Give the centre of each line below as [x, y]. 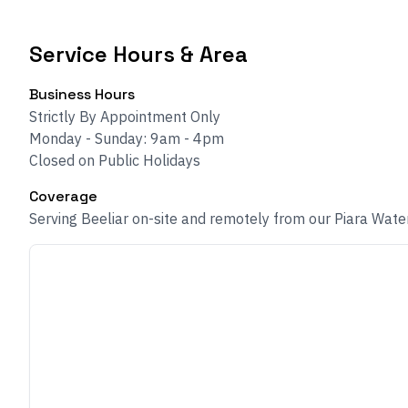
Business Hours [82, 94]
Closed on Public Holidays [115, 160]
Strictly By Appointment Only [125, 117]
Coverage [63, 196]
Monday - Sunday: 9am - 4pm [127, 138]
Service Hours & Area [138, 54]
